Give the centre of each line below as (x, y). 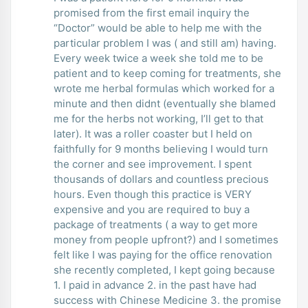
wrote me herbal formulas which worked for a (164, 88)
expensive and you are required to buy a (152, 209)
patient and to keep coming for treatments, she (167, 73)
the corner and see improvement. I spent (153, 164)
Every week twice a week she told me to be (158, 58)
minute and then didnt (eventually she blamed (165, 103)
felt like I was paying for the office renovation (163, 254)
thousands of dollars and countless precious (161, 179)
